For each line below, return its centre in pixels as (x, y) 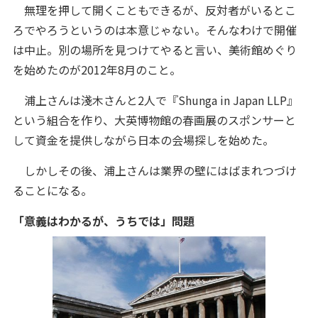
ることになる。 (52, 190)
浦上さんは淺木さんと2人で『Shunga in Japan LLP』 (155, 100)
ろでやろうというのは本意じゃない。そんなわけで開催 (154, 30)
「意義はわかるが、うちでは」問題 (103, 221)
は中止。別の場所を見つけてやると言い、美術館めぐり (154, 50)
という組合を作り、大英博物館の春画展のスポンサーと (154, 120)
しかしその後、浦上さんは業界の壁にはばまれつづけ (154, 170)
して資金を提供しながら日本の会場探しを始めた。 (143, 140)
